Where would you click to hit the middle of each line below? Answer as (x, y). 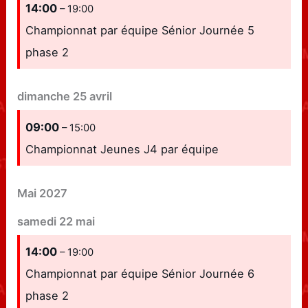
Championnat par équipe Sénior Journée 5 (140, 30)
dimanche (44, 97)
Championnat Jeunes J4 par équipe (122, 149)
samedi (37, 221)
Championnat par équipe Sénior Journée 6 (140, 273)
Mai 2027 (43, 194)
